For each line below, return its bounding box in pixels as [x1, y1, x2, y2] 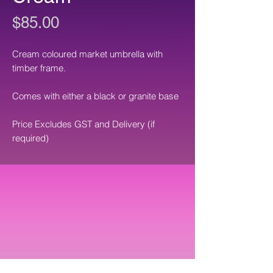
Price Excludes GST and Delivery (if [12, 118, 155, 130]
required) [12, 132, 49, 144]
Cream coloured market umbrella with [12, 48, 163, 60]
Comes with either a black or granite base [12, 90, 179, 102]
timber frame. [12, 62, 66, 74]
